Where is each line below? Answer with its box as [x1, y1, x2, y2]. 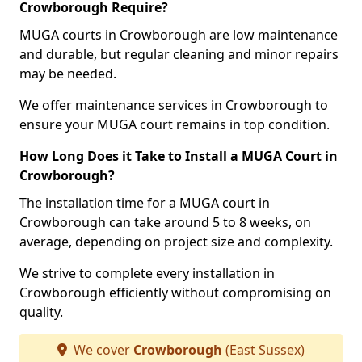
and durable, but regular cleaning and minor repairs [19, 45, 339, 63]
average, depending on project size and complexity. [19, 233, 333, 250]
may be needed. [19, 65, 116, 82]
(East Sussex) [222, 341, 305, 359]
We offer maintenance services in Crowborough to [19, 96, 328, 114]
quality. [19, 303, 63, 321]
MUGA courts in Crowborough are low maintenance [19, 26, 338, 44]
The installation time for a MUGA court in [19, 194, 270, 212]
